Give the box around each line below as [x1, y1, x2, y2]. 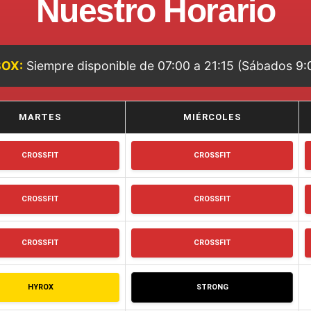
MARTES [19, 111, 62, 122]
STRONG [196, 282, 228, 292]
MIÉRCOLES [183, 111, 242, 122]
